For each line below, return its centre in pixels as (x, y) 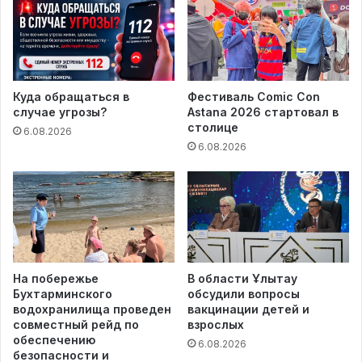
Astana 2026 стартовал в (263, 112)
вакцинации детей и (248, 309)
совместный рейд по (76, 325)
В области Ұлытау (242, 279)
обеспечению (54, 340)
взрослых (216, 325)
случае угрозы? (60, 112)
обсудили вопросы (244, 294)
